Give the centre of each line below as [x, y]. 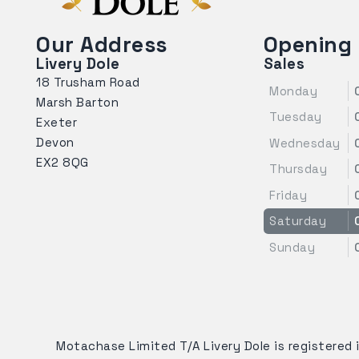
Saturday [298, 221]
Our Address [102, 44]
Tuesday [296, 117]
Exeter [56, 122]
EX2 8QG [63, 162]
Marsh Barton [77, 102]
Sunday [292, 247]
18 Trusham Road [88, 82]
